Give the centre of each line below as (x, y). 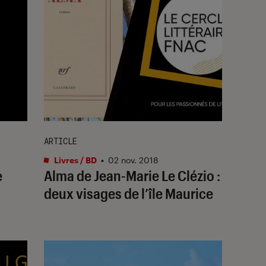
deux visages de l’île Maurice (129, 193)
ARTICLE (61, 141)
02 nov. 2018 (133, 160)
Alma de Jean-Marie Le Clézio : (132, 175)
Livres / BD (75, 160)
